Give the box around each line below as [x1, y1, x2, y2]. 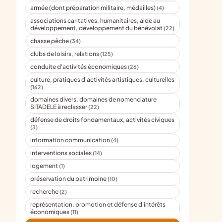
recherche [30, 188, 60, 196]
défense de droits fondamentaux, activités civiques [30, 116, 175, 124]
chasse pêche [30, 37, 70, 45]
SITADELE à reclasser [30, 103, 89, 111]
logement [30, 162, 59, 170]
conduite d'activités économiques [30, 62, 128, 70]
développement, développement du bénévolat [30, 24, 164, 32]
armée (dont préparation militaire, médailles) [30, 3, 157, 11]
